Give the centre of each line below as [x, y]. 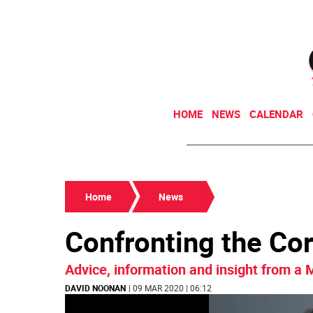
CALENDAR [276, 114]
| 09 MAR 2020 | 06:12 [170, 288]
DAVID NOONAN [95, 288]
